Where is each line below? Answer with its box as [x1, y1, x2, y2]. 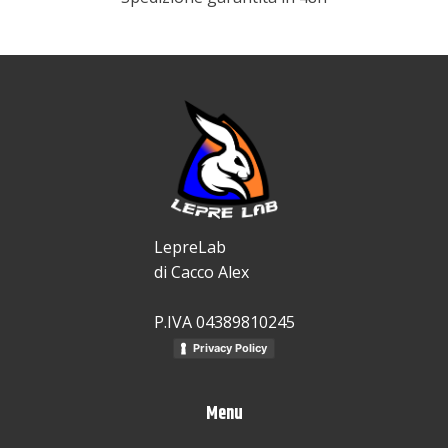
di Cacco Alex [153, 261, 249, 283]
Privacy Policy [193, 341, 267, 356]
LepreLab [153, 236, 226, 258]
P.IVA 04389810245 [153, 311, 295, 333]
